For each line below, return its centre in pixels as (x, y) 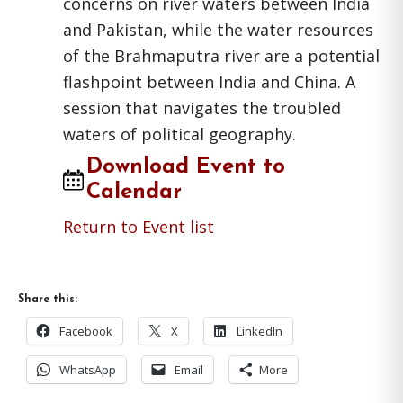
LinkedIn (260, 331)
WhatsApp (88, 370)
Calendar (134, 193)
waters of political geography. (179, 134)
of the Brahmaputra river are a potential (221, 56)
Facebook (86, 331)
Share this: (48, 300)
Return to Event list (139, 227)
